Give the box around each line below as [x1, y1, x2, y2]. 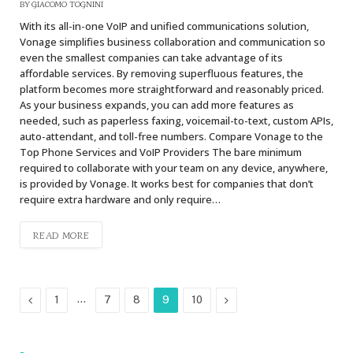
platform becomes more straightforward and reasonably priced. [20, 81, 324, 96]
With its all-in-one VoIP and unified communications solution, [20, 18, 309, 33]
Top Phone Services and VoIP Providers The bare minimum [20, 144, 302, 159]
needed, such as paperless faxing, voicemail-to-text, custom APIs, [20, 113, 333, 128]
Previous [32, 292, 76, 306]
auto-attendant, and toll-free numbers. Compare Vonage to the [20, 128, 323, 143]
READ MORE [33, 227, 90, 241]
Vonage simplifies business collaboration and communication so [20, 34, 325, 49]
